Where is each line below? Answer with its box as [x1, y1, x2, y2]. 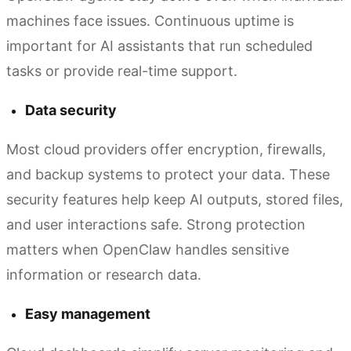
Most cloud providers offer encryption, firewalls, [6, 140, 326, 157]
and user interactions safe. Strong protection [6, 215, 306, 233]
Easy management [25, 305, 150, 322]
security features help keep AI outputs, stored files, [6, 190, 343, 208]
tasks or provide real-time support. [6, 62, 237, 79]
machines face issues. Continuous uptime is [6, 12, 294, 29]
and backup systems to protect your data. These [6, 165, 330, 183]
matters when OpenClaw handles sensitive [6, 241, 289, 258]
